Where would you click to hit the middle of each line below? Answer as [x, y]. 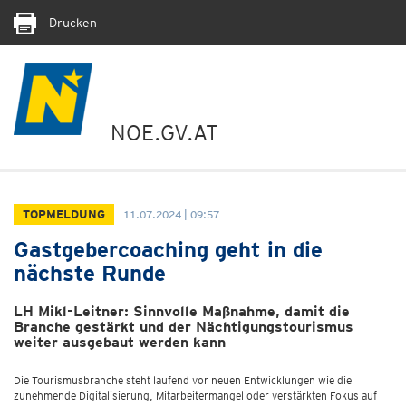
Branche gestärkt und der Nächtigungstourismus [184, 327]
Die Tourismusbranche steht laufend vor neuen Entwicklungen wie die [183, 380]
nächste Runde [90, 273]
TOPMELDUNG [64, 214]
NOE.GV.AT [164, 133]
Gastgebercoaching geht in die [168, 250]
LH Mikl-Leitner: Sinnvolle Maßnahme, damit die [182, 311]
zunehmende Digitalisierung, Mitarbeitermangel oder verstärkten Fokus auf [195, 396]
